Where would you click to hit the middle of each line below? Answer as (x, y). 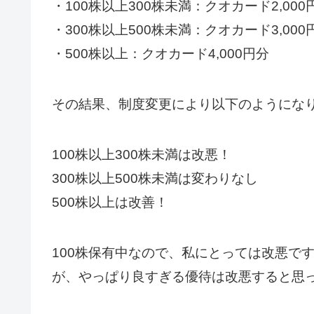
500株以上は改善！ (110, 202)
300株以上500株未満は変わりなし (155, 178)
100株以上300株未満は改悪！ (142, 154)
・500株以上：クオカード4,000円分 (161, 53)
